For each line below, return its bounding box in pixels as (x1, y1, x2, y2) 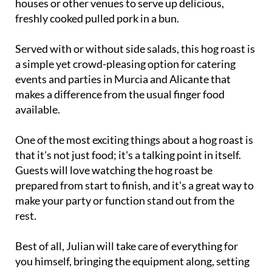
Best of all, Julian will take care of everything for (15, 239, 238, 253)
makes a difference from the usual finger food (15, 87, 225, 101)
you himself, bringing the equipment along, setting (15, 254, 250, 268)
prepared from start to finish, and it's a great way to (15, 178, 254, 192)
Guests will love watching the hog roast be (15, 163, 212, 177)
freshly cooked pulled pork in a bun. (15, 12, 179, 25)
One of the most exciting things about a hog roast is (15, 133, 253, 147)
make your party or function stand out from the (15, 194, 234, 208)
